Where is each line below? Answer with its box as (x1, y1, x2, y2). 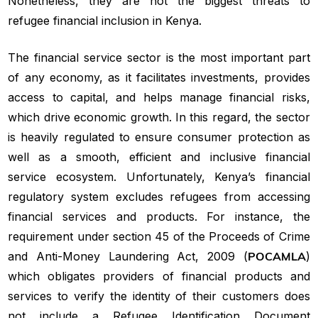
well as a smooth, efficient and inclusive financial (8, 149, 310, 164)
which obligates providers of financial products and (8, 268, 310, 283)
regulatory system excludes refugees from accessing (8, 189, 310, 204)
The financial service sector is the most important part (8, 50, 310, 65)
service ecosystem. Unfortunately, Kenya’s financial (8, 169, 310, 184)
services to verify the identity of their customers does (8, 288, 310, 303)
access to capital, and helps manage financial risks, (8, 89, 310, 104)
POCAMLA (247, 248, 306, 263)
